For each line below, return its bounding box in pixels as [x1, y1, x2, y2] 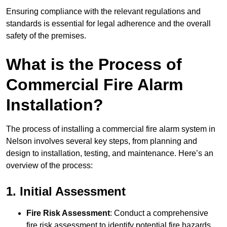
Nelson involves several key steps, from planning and [6, 137, 197, 146]
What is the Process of [6, 55, 182, 74]
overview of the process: [6, 161, 93, 170]
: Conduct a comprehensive [110, 209, 208, 218]
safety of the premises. [6, 31, 86, 41]
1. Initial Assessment [6, 184, 126, 199]
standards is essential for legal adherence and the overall [6, 19, 211, 28]
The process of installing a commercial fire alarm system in [6, 125, 215, 134]
